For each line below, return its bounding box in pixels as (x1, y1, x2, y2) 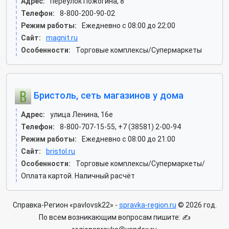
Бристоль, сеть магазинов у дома (31, 89, 184, 101)
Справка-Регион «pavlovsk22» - (12, 201, 119, 209)
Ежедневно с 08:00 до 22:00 (82, 21, 175, 30)
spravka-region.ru (119, 201, 176, 209)
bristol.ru (46, 147, 75, 155)
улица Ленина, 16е (50, 110, 113, 119)
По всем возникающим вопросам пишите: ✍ (38, 213, 191, 221)
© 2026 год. (176, 201, 217, 209)
